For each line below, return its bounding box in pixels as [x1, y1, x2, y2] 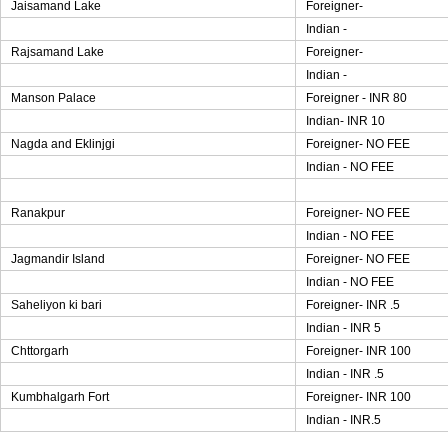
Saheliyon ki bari [11, 298, 102, 312]
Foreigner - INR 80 [306, 91, 407, 105]
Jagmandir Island [11, 252, 105, 266]
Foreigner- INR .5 [306, 298, 400, 312]
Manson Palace [11, 91, 96, 105]
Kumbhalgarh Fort [11, 390, 109, 404]
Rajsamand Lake [11, 45, 104, 59]
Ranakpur [11, 206, 65, 220]
